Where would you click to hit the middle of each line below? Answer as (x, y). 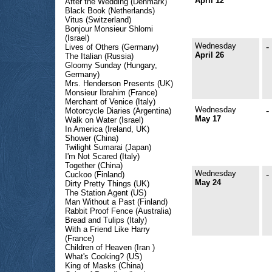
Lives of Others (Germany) (112, 47)
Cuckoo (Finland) (95, 175)
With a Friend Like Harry (107, 229)
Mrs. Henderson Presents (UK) (119, 83)
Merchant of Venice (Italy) (110, 102)
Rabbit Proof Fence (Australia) (118, 211)
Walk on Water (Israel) (104, 120)
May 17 (208, 119)
